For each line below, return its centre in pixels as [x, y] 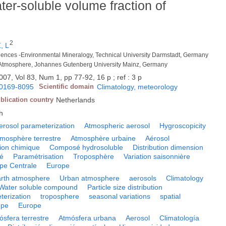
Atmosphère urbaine [103, 138]
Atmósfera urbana [88, 218]
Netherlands [76, 100]
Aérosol [158, 138]
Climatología [180, 218]
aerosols [143, 178]
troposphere [60, 196]
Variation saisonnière [157, 157]
